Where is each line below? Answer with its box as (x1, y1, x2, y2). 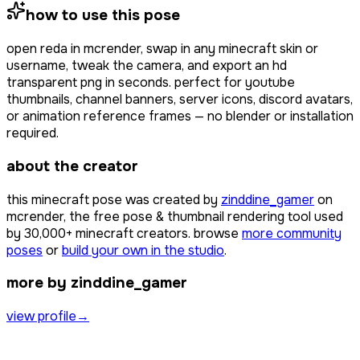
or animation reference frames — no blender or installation (6, 108, 354, 125)
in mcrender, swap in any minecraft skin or (71, 40, 318, 58)
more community (242, 224, 342, 242)
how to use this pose (26, 6, 180, 26)
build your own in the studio (62, 241, 224, 259)
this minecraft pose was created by (6, 190, 218, 208)
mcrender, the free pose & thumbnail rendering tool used (6, 207, 343, 225)
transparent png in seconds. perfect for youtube (6, 74, 295, 92)
